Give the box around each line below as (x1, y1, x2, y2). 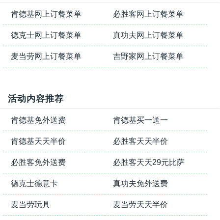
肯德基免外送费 (11, 116, 66, 124)
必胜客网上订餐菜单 (112, 10, 184, 18)
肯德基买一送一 (112, 116, 168, 124)
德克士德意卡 (11, 179, 58, 188)
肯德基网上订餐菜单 (11, 10, 82, 18)
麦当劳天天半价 (112, 200, 168, 209)
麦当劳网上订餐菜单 (11, 52, 82, 60)
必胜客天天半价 (112, 137, 168, 145)
